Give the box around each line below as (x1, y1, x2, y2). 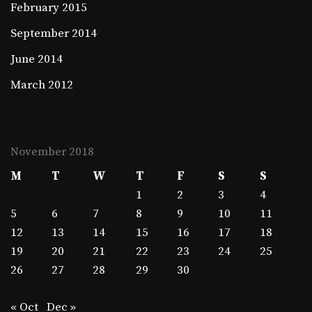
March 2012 (10, 77, 73, 93)
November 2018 (10, 144, 94, 160)
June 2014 (10, 52, 63, 68)
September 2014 (10, 26, 97, 42)
